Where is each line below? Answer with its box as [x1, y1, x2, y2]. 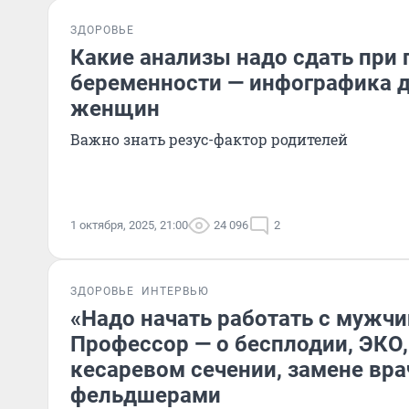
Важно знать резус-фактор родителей [70, 130, 348, 149]
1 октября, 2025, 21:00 [70, 218, 188, 232]
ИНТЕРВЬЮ [142, 285, 209, 298]
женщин [70, 96, 160, 121]
